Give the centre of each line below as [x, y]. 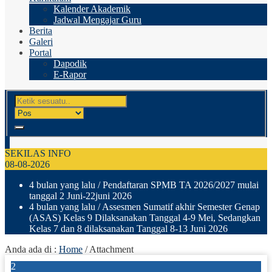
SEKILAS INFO [38, 153]
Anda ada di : [32, 249]
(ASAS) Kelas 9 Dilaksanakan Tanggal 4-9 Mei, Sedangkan [145, 217]
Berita [41, 31]
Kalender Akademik [92, 9]
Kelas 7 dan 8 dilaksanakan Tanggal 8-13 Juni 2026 [128, 228]
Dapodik [70, 63]
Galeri [41, 42]
